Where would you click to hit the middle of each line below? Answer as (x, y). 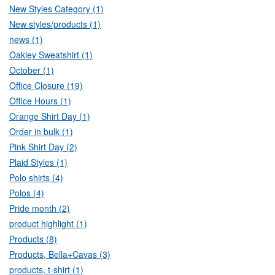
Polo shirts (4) (36, 178)
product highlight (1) (48, 224)
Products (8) (33, 239)
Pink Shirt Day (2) (43, 147)
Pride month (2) (40, 208)
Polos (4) (27, 193)
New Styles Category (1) (56, 9)
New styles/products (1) (55, 24)
